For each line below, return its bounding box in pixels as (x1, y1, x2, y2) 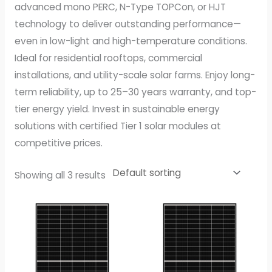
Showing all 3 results (14, 169, 106, 182)
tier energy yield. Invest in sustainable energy (14, 103, 220, 116)
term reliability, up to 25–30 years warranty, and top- (14, 86, 256, 99)
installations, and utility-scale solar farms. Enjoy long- (14, 69, 255, 82)
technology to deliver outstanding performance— (14, 18, 241, 31)
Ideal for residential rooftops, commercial (14, 52, 202, 65)
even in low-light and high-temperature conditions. (14, 35, 247, 48)
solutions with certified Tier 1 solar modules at (14, 120, 221, 133)
